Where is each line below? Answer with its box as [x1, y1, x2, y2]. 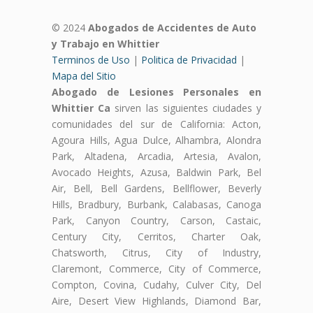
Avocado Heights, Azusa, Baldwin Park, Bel [52, 166, 261, 180]
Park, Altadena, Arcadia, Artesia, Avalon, [52, 150, 261, 163]
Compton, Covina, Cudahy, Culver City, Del [52, 278, 261, 292]
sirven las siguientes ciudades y [110, 101, 262, 115]
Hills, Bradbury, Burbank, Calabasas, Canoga [52, 198, 261, 212]
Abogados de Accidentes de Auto [88, 21, 256, 35]
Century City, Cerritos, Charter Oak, [52, 230, 261, 244]
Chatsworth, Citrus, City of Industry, [52, 246, 261, 260]
